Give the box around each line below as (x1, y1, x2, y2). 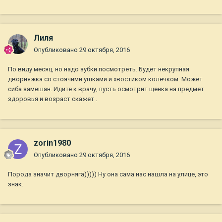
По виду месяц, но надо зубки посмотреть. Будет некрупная (8, 65, 189, 73)
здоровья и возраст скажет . (8, 95, 97, 103)
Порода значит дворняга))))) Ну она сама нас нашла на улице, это (8, 170, 208, 178)
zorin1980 (34, 138, 71, 148)
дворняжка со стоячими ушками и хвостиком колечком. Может (8, 75, 203, 83)
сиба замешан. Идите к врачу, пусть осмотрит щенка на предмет (8, 85, 204, 93)
